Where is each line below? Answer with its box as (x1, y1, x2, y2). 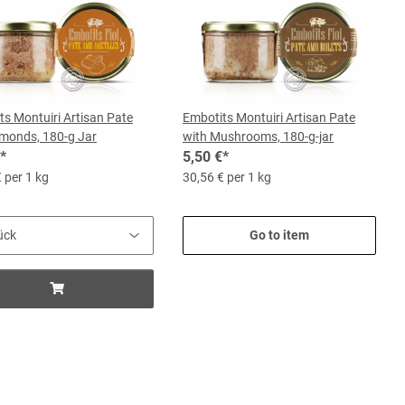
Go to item (250, 228, 309, 242)
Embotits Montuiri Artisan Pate (183, 110, 355, 125)
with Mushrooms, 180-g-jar (183, 129, 334, 144)
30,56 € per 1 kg (183, 170, 271, 184)
